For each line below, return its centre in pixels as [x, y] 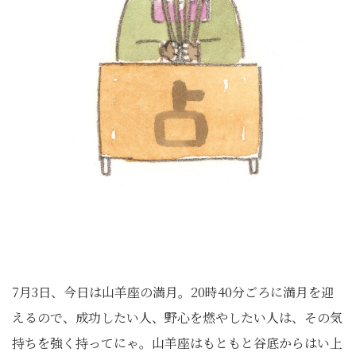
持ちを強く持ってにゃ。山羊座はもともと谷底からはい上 [177, 343]
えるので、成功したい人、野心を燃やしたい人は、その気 [177, 317]
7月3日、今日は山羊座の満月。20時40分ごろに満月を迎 [173, 292]
